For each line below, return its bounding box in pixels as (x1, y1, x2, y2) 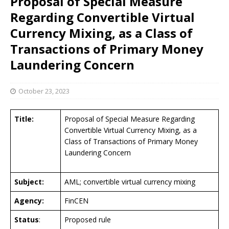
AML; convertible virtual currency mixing (64, 176, 195, 187)
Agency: (14, 195, 44, 205)
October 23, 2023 (18, 86, 70, 96)
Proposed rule (64, 214, 111, 224)
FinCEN (64, 195, 88, 205)
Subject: (14, 176, 44, 187)
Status (14, 214, 39, 224)
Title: (14, 113, 34, 124)
